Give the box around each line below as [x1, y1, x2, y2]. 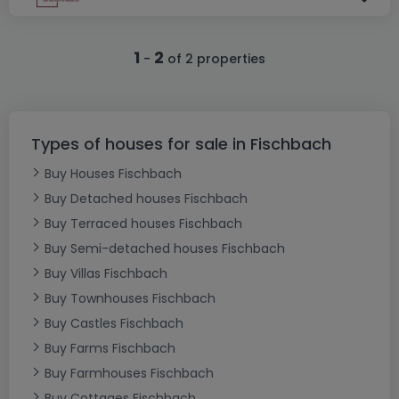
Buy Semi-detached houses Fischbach [45, 239, 285, 257]
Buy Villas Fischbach [45, 264, 167, 282]
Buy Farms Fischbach [45, 338, 175, 357]
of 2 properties [164, 49, 265, 68]
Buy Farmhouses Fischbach [45, 363, 214, 382]
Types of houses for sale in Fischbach [31, 132, 331, 155]
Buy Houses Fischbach [45, 164, 182, 183]
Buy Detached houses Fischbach [45, 189, 248, 208]
